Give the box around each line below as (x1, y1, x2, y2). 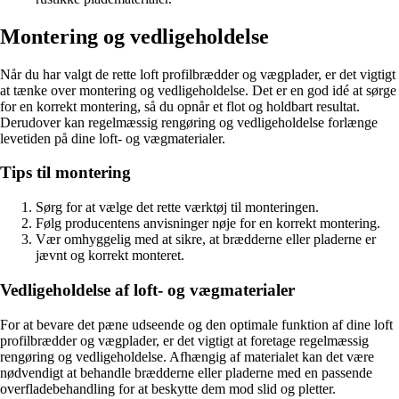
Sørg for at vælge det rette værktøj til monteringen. (36, 199, 319, 216)
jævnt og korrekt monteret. (36, 248, 184, 264)
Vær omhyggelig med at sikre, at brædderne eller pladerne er (36, 232, 376, 248)
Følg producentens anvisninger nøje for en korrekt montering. (36, 216, 380, 232)
